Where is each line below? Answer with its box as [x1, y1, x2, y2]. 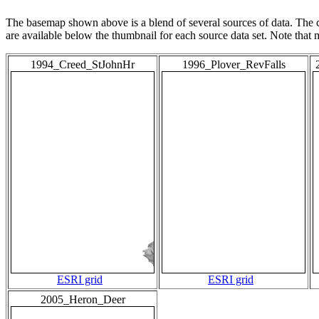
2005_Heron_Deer [40, 293, 125, 306]
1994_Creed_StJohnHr [31, 58, 135, 71]
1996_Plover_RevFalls [182, 58, 286, 71]
